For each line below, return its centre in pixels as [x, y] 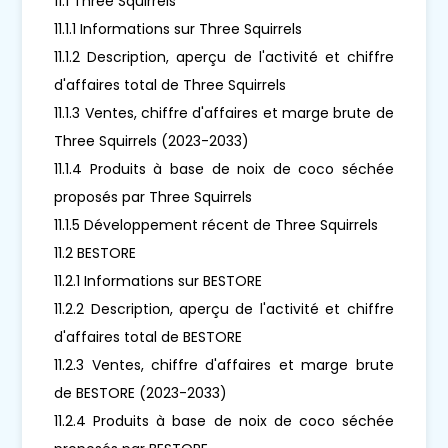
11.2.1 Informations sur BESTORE [158, 280]
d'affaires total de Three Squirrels [170, 84]
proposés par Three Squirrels [153, 196]
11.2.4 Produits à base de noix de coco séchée [224, 420]
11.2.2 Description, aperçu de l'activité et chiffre [224, 308]
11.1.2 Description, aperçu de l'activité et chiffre [224, 56]
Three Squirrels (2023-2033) [152, 140]
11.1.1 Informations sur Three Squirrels [178, 28]
